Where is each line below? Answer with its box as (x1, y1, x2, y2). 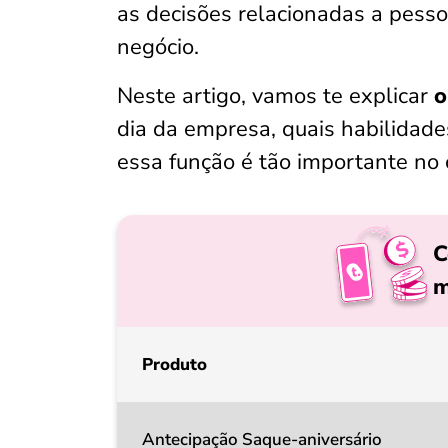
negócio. (117, 32, 199, 62)
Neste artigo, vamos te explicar (117, 81, 434, 111)
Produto (142, 353, 207, 376)
